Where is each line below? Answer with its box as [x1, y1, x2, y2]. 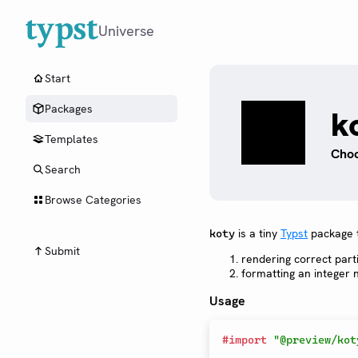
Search [45, 162, 81, 177]
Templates [45, 132, 98, 146]
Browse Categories [45, 193, 141, 207]
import [229, 333, 267, 347]
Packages [45, 101, 93, 116]
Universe [98, 22, 154, 40]
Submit [45, 244, 80, 258]
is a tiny [235, 226, 280, 241]
